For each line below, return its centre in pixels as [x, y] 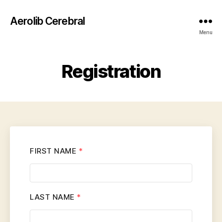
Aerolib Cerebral [48, 21]
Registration [111, 71]
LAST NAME [53, 197]
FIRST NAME [54, 151]
